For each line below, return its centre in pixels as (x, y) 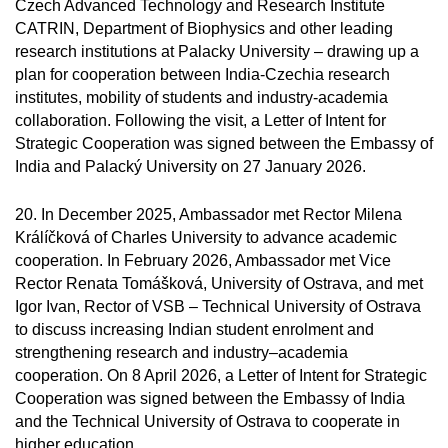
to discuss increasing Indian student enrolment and (194, 329)
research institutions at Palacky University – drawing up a (217, 51)
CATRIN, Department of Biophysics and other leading (204, 28)
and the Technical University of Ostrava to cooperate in (207, 421)
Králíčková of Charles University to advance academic (206, 237)
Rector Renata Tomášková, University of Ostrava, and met (219, 283)
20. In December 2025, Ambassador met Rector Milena (208, 214)
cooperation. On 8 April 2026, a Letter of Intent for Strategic (221, 375)
